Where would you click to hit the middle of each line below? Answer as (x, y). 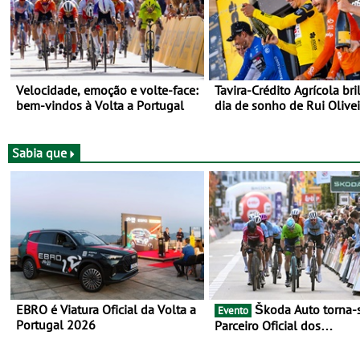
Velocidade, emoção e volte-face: (107, 90)
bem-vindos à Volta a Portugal (100, 106)
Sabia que (39, 152)
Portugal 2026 (56, 325)
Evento (233, 311)
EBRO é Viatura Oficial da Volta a (106, 310)
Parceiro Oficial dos (268, 326)
